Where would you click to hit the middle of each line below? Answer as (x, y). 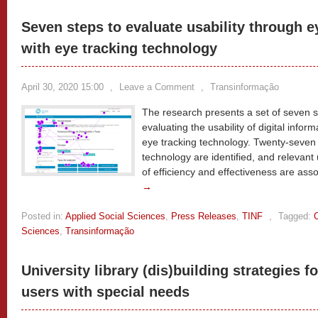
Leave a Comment (157, 87)
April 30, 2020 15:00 (62, 87)
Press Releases (204, 216)
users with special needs (105, 292)
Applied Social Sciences (115, 216)
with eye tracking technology (119, 48)
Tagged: (295, 216)
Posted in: (42, 216)
